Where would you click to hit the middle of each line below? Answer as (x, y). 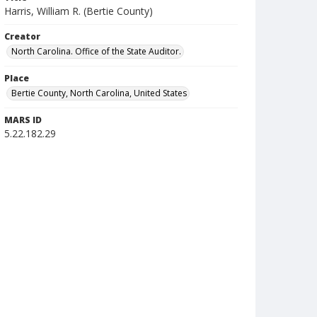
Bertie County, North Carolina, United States (99, 93)
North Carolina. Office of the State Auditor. (96, 51)
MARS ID (23, 120)
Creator (22, 36)
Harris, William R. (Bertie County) (79, 11)
